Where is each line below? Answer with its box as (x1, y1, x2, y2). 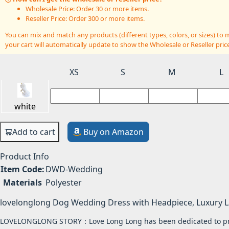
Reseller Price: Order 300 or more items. (25, 13, 145, 23)
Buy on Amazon (83, 126, 144, 138)
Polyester (45, 177, 82, 189)
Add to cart (12, 126, 55, 138)
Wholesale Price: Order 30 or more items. (25, 4, 149, 13)
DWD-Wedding (45, 164, 103, 175)
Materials (3, 177, 42, 189)
